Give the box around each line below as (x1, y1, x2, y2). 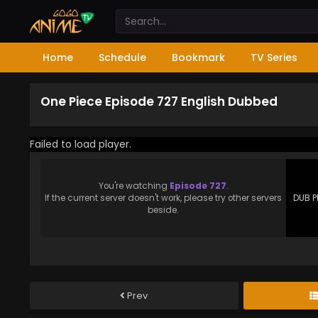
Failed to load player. (30, 137, 131, 151)
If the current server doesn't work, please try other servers (45, 192, 283, 204)
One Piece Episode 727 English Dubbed (40, 93, 278, 110)
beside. (148, 204, 180, 216)
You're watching (98, 180, 170, 192)
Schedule (99, 50, 146, 65)
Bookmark (172, 50, 225, 65)
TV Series (251, 50, 297, 65)
